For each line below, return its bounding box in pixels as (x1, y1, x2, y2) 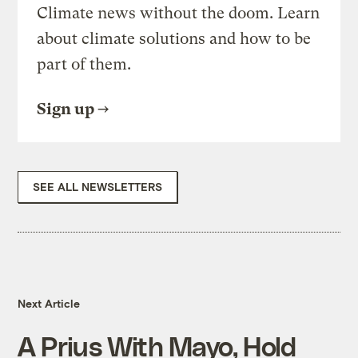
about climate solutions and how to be (37, 30, 312, 49)
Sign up (37, 100, 95, 119)
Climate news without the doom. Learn (37, 4, 320, 23)
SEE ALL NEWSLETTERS (33, 180, 163, 194)
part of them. (37, 55, 132, 74)
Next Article (18, 296, 81, 311)
